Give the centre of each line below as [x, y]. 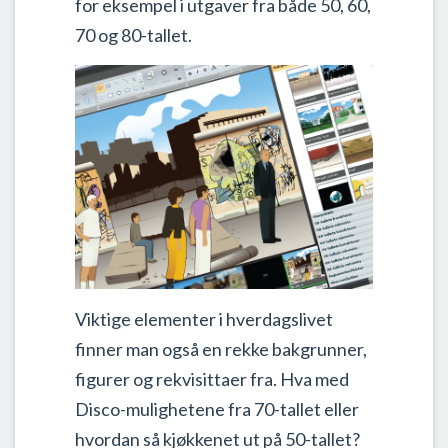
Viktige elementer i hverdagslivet [204, 318]
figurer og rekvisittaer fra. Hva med [212, 378]
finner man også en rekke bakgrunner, [221, 348]
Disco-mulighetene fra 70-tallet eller [217, 408]
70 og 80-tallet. [133, 35]
